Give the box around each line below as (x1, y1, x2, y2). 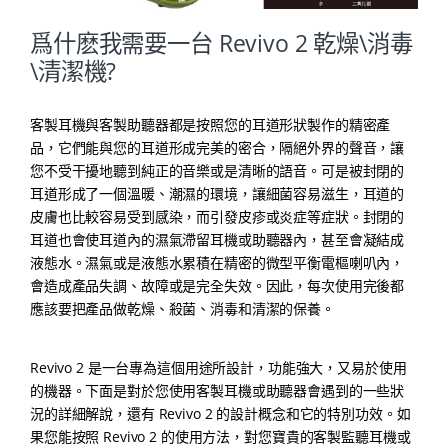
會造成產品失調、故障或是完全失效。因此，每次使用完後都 (30, 276, 405, 296)
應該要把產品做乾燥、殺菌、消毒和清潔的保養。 (30, 299, 335, 319)
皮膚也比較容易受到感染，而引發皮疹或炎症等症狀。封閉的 (30, 207, 405, 227)
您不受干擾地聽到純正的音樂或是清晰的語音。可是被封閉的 (30, 161, 405, 181)
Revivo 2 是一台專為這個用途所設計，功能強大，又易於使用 (30, 358, 407, 378)
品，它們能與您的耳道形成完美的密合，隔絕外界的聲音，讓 (30, 138, 405, 158)
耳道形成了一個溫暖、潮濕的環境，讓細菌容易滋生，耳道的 (30, 184, 405, 204)
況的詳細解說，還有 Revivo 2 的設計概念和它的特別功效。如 (30, 404, 411, 424)
